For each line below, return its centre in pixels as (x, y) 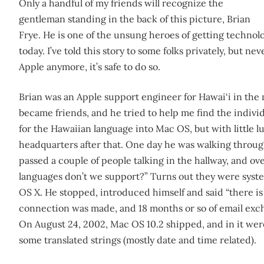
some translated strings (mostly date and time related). (138, 240)
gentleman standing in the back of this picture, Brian (135, 19)
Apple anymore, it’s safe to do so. (90, 67)
